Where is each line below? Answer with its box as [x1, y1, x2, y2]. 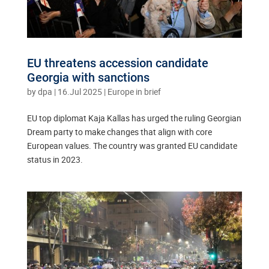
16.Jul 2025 [57, 86, 102, 98]
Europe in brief [107, 86, 161, 98]
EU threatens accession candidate [26, 56, 208, 71]
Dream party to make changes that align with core [26, 126, 212, 138]
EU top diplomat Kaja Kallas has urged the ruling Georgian [26, 112, 241, 124]
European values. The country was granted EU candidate [26, 140, 237, 152]
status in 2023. [26, 154, 83, 166]
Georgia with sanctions [26, 70, 150, 85]
